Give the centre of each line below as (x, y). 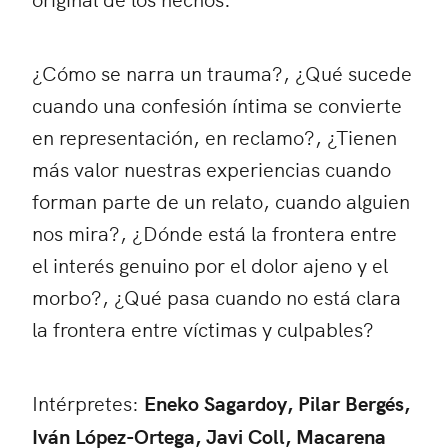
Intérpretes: (88, 402)
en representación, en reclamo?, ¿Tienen (214, 136)
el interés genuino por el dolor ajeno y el (210, 264)
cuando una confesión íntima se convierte (217, 104)
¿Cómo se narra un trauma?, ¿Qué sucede (222, 72)
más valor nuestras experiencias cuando (211, 168)
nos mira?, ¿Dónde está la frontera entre (214, 232)
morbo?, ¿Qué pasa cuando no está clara (216, 296)
